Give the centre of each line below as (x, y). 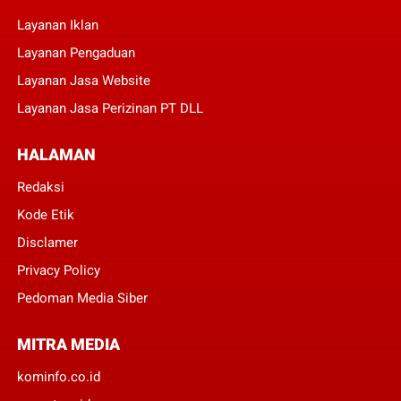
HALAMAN (56, 154)
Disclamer (47, 242)
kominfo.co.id (58, 376)
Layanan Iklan (57, 25)
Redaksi (40, 187)
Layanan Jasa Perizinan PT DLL (110, 108)
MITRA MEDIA (68, 344)
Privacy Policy (58, 270)
